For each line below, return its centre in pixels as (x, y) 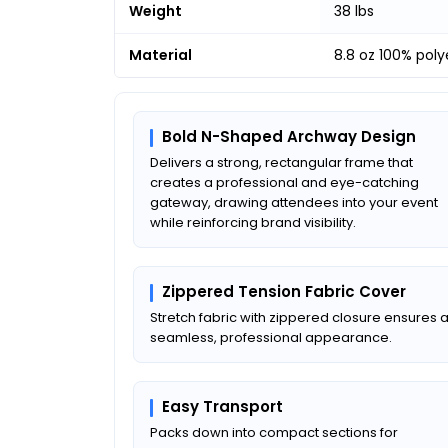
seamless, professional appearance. (271, 337)
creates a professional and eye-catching (284, 182)
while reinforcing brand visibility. (253, 222)
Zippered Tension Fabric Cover (284, 291)
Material (160, 54)
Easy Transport (222, 406)
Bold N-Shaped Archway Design (289, 136)
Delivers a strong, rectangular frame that (281, 162)
